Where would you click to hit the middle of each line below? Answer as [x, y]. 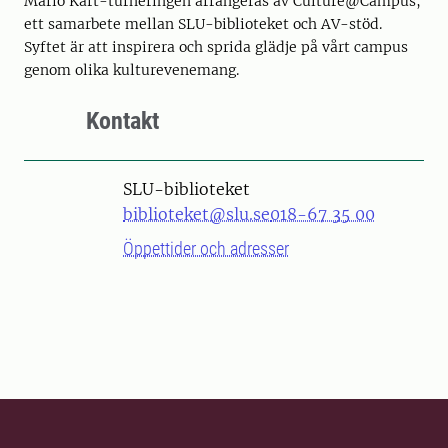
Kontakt [122, 121]
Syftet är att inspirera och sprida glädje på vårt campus [216, 47]
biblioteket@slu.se [196, 214]
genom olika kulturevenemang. [133, 70]
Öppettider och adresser [206, 248]
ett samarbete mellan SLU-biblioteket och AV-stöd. [203, 24]
